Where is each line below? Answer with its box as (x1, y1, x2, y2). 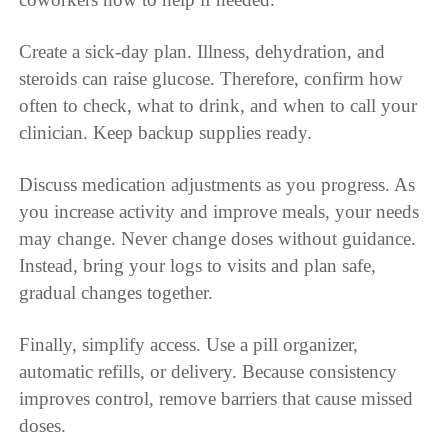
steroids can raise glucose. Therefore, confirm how (19, 68, 404, 90)
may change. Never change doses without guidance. (19, 228, 417, 250)
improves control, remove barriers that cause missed (19, 388, 414, 410)
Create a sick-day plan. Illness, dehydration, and (19, 41, 386, 63)
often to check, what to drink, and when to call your (19, 95, 418, 117)
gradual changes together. (19, 282, 214, 304)
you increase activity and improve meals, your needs (19, 201, 420, 223)
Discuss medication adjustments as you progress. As (19, 174, 416, 196)
